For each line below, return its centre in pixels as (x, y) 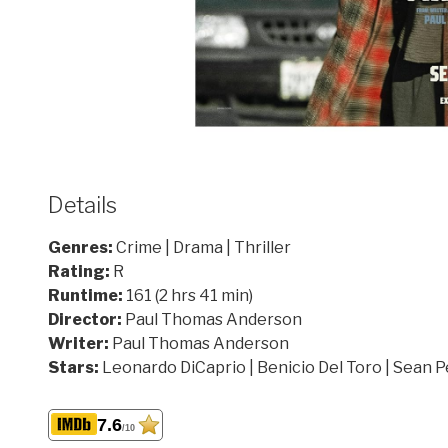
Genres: (82, 247)
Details (82, 204)
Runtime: (87, 295)
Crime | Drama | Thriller (203, 247)
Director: (86, 319)
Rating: (80, 271)
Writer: (80, 343)
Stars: (75, 367)
